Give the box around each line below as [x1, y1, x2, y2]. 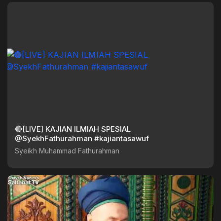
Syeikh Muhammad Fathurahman [15, 146, 119, 155]
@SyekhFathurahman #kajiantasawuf [94, 133, 149, 143]
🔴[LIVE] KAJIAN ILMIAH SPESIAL [15, 124, 131, 134]
